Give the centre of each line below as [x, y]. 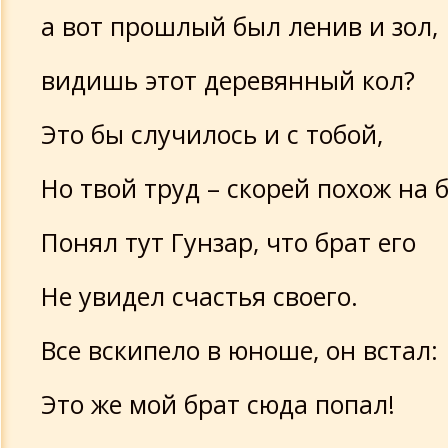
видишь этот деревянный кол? [228, 80]
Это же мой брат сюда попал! [218, 404]
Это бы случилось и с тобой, [212, 134]
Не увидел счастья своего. [199, 296]
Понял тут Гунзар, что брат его [228, 242]
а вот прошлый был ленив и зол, [239, 26]
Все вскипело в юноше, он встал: [239, 350]
